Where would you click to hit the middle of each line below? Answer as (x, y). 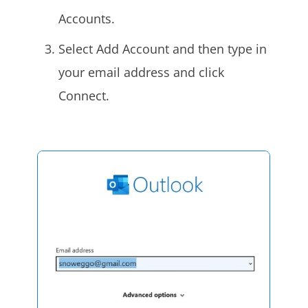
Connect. (84, 95)
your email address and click (141, 72)
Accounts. (86, 18)
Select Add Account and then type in (162, 48)
